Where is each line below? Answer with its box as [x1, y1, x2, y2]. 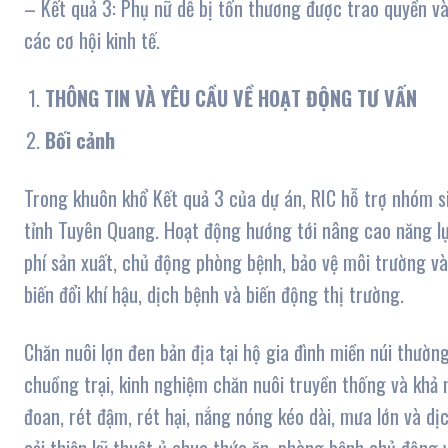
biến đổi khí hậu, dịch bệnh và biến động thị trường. [24, 279, 404, 310]
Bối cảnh [45, 125, 115, 156]
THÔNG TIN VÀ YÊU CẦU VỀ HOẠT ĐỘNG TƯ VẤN [45, 83, 417, 114]
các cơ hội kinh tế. [24, 25, 160, 56]
